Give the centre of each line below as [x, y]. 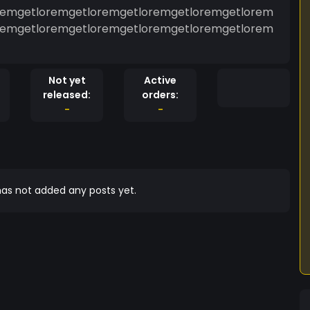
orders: [160, 95]
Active [160, 80]
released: [67, 95]
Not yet [67, 80]
